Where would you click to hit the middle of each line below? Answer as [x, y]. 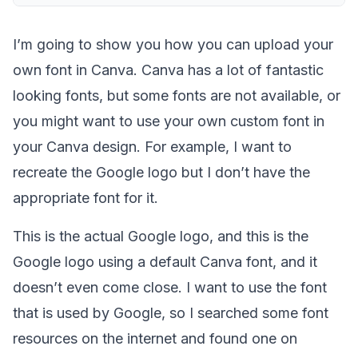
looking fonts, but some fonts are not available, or [177, 95]
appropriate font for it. [86, 198]
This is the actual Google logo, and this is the [161, 236]
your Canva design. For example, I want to [152, 147]
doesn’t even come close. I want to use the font [170, 287]
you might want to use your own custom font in [169, 121]
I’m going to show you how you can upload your [173, 44]
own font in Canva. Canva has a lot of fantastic [168, 70]
